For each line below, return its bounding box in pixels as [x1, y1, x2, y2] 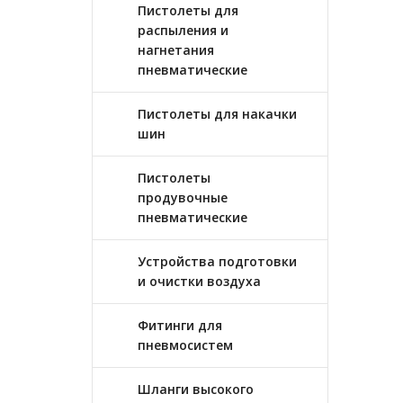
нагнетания [138, 41, 214, 58]
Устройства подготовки [138, 253, 297, 270]
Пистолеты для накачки [138, 105, 297, 122]
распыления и [138, 22, 228, 39]
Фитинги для [138, 317, 222, 334]
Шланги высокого [138, 381, 254, 398]
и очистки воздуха [138, 273, 261, 290]
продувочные [138, 189, 228, 206]
